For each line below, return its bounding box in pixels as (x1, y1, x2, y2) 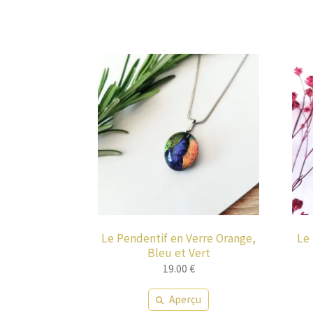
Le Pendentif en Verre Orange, (101, 230, 256, 246)
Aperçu (169, 292, 202, 306)
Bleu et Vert (147, 245, 210, 261)
